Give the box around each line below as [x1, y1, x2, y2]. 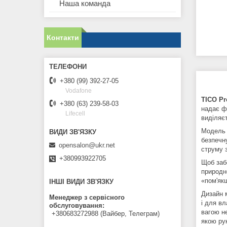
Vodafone [65, 87, 92, 94]
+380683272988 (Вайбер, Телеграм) [52, 210, 160, 218]
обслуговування [49, 202, 102, 210]
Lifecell [65, 109, 85, 117]
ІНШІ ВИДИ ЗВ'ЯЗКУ [49, 178, 113, 186]
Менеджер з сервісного [49, 194, 125, 202]
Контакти [47, 33, 79, 42]
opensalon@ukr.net [59, 141, 115, 149]
